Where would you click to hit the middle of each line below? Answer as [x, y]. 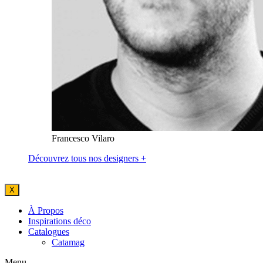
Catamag [68, 242]
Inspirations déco [60, 221]
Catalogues [49, 231]
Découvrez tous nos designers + [87, 158]
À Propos [46, 210]
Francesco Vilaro [83, 138]
